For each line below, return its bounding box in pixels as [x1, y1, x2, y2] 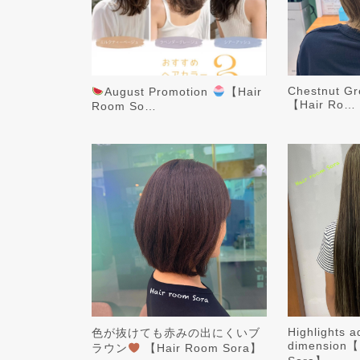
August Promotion [104, 85, 213, 99]
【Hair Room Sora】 [141, 342, 263, 355]
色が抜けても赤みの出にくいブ [92, 326, 260, 340]
